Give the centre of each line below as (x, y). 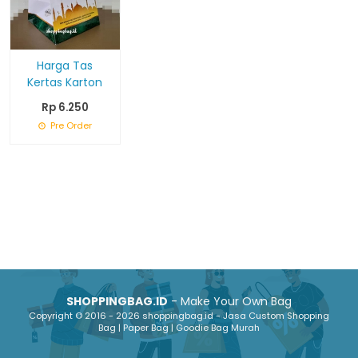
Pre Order (70, 125)
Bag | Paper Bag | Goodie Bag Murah (179, 328)
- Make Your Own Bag (230, 301)
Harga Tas (65, 65)
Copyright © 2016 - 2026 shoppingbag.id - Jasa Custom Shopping (179, 316)
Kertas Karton (65, 82)
